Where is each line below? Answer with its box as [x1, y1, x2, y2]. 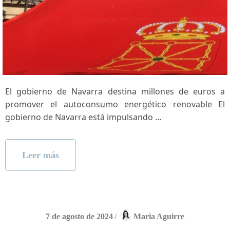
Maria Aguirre [133, 212, 184, 221]
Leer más [22, 150, 59, 161]
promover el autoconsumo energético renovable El [5, 99, 225, 110]
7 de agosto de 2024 [46, 212, 113, 221]
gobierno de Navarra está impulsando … [5, 111, 162, 123]
